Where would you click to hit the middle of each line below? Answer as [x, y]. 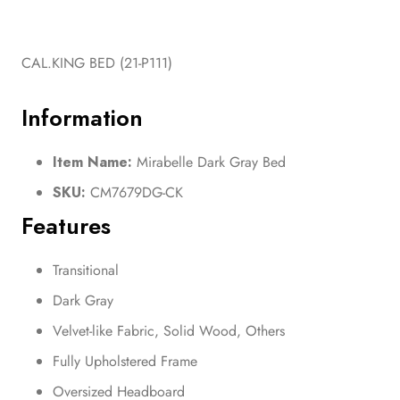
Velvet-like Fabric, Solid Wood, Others [169, 330]
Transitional [86, 270]
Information [82, 118]
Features [66, 226]
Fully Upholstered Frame [125, 361]
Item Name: [92, 162]
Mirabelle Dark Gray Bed [209, 162]
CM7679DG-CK [134, 192]
